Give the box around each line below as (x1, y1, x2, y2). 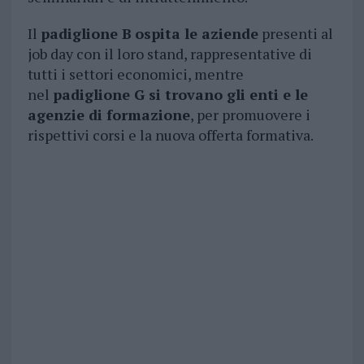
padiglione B (40, 24, 132, 44)
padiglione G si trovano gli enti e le (52, 84, 308, 105)
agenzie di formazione (27, 105, 190, 125)
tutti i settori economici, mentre (27, 64, 244, 84)
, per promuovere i (189, 105, 310, 125)
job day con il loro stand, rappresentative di (27, 44, 312, 64)
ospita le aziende (134, 24, 258, 44)
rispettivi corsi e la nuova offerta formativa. (27, 125, 314, 145)
